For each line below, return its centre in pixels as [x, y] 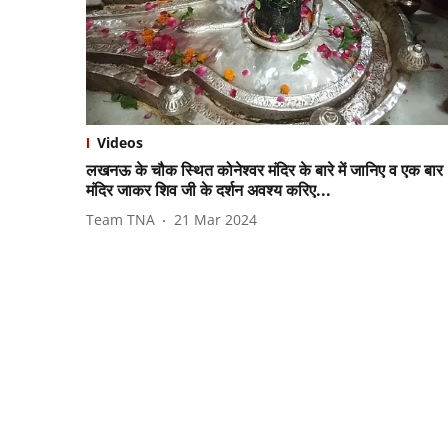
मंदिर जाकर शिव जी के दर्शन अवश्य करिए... [208, 189]
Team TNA [120, 220]
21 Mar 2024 [215, 220]
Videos [120, 142]
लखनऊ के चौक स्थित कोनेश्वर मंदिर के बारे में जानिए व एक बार [264, 169]
